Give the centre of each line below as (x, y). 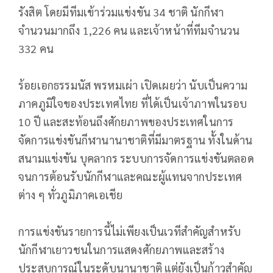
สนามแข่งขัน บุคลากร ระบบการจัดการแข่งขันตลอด (136, 158)
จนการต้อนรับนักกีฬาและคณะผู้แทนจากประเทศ (130, 177)
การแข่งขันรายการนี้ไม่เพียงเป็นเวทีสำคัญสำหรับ (130, 232)
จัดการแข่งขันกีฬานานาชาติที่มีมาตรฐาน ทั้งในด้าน (136, 140)
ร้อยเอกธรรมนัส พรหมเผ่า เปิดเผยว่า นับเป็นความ (133, 85)
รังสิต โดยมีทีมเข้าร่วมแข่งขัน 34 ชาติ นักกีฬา (121, 12)
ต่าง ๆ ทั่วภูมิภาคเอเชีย (71, 195)
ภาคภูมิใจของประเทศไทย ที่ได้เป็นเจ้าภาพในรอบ (133, 104)
